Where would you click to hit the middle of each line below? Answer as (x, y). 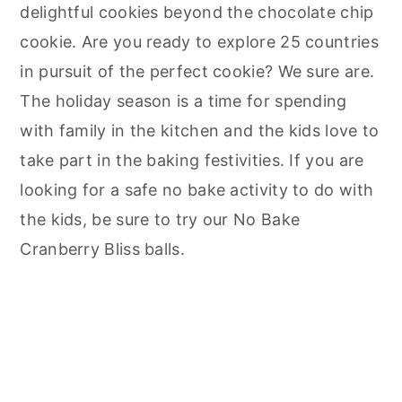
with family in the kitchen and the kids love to (200, 131)
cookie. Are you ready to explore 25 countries (199, 42)
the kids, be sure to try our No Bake (160, 220)
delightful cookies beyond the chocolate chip (197, 13)
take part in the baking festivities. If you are (192, 161)
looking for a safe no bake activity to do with (197, 190)
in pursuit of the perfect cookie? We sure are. (197, 72)
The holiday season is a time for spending (184, 101)
